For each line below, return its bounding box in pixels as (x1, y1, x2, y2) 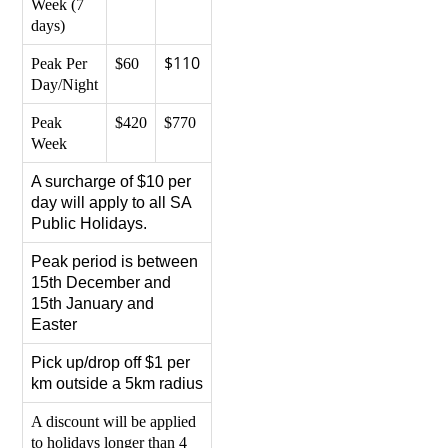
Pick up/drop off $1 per (31, 354, 191, 372)
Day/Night (31, 76, 99, 94)
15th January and (31, 295, 155, 313)
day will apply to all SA (31, 194, 192, 212)
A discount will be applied (31, 413, 197, 431)
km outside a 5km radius (31, 375, 204, 393)
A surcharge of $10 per (31, 173, 192, 191)
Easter (31, 316, 78, 334)
